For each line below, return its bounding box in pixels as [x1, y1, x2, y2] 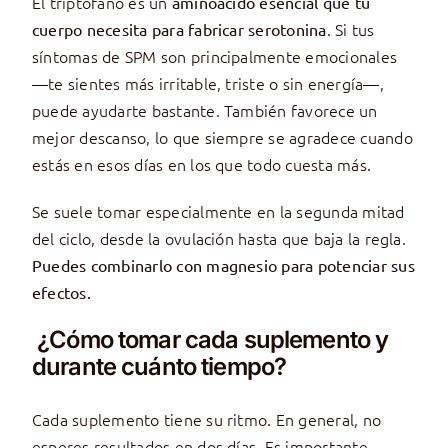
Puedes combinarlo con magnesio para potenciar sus [31, 255, 415, 276]
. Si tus [326, 18, 375, 41]
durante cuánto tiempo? [31, 352, 287, 382]
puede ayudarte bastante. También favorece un [31, 99, 378, 122]
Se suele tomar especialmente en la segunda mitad [31, 200, 405, 223]
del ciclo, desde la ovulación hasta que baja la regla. [31, 227, 406, 250]
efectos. [31, 282, 91, 303]
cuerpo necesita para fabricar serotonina [31, 19, 327, 40]
